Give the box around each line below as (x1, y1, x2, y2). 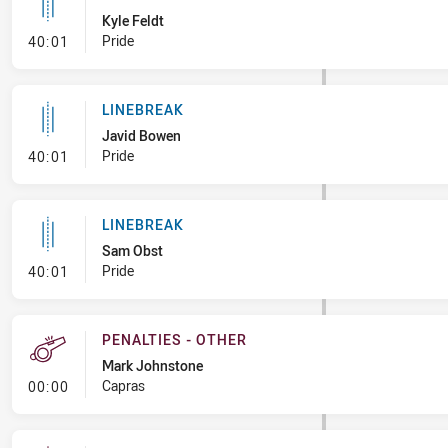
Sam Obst (101, 241, 163, 260)
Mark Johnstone (101, 356, 203, 375)
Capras (101, 376, 145, 395)
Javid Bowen (101, 126, 181, 145)
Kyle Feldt (101, 11, 164, 30)
